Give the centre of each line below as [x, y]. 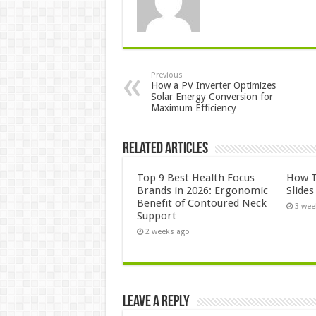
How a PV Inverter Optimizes [213, 86]
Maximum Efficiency [193, 108]
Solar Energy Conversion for [212, 97]
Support [156, 216]
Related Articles [165, 150]
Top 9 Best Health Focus [195, 178]
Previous [166, 75]
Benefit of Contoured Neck [201, 203]
